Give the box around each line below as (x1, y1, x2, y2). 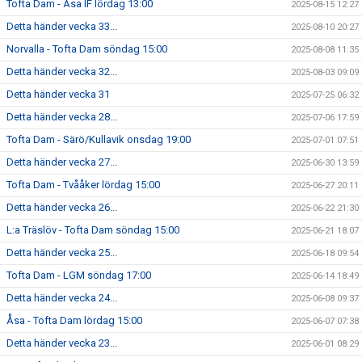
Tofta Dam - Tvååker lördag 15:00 (6, 179, 160, 191)
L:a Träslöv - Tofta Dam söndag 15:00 (6, 224, 179, 236)
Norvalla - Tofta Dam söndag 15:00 (6, 43, 167, 55)
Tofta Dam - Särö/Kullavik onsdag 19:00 (6, 133, 191, 145)
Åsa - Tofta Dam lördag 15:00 (6, 314, 142, 326)
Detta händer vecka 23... (6, 337, 117, 349)
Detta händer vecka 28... (6, 111, 117, 123)
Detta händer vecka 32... (6, 65, 117, 78)
